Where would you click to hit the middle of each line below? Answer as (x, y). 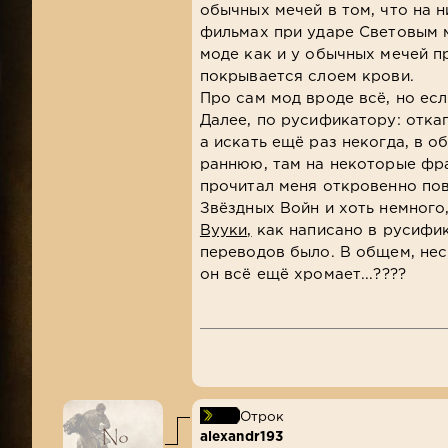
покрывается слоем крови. (306, 76)
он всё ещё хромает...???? (302, 274)
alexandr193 (241, 436)
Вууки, (225, 230)
